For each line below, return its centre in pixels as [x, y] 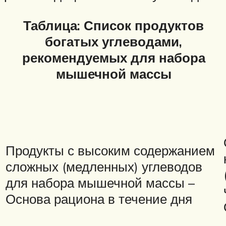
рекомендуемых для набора [114, 58]
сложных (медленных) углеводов [104, 167]
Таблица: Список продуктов [114, 25]
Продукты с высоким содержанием [110, 151]
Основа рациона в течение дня [99, 199]
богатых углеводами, [114, 42]
